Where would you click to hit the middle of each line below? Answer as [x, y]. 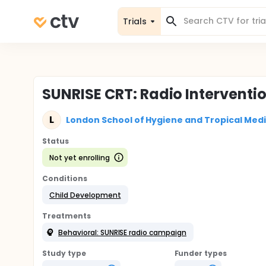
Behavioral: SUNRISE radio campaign [122, 232]
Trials [135, 21]
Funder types [201, 253]
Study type [64, 253]
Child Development [85, 195]
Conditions [65, 178]
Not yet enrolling [80, 157]
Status [56, 141]
